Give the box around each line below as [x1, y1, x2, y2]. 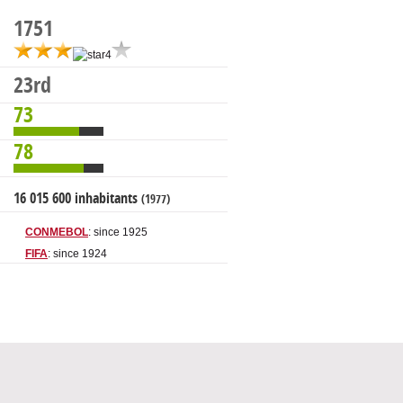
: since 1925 [88, 226, 148, 239]
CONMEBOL [25, 226, 88, 239]
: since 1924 [48, 247, 107, 261]
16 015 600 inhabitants [13, 190, 141, 208]
